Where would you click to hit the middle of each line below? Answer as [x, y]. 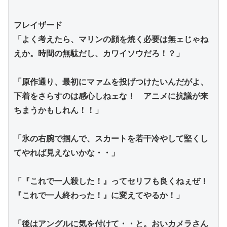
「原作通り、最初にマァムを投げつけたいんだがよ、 [111, 82]
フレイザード [38, 25]
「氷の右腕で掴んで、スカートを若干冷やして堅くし [111, 138]
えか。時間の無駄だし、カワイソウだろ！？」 [99, 53]
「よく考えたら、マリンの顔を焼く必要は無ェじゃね [111, 39]
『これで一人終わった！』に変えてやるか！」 [99, 195]
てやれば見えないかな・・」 [66, 153]
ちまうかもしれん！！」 [58, 110]
